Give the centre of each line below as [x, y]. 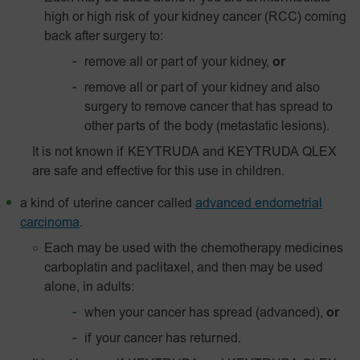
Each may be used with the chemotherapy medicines [194, 249]
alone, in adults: [89, 288]
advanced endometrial [259, 204]
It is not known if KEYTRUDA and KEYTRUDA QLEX [184, 153]
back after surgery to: [104, 37]
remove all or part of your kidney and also [202, 88]
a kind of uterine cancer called [106, 204]
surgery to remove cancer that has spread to [209, 108]
